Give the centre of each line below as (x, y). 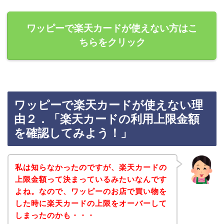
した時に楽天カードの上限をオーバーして (91, 203)
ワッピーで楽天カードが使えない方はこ (112, 28)
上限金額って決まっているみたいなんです (91, 179)
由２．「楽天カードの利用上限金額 (107, 119)
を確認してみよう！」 (73, 133)
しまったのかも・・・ (55, 215)
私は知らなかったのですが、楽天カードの (91, 167)
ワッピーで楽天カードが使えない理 (108, 105)
